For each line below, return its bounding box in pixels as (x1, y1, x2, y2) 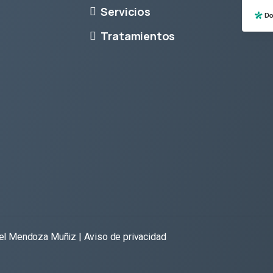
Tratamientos (101, 28, 175, 43)
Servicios (101, 4, 151, 19)
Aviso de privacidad (83, 231, 166, 243)
